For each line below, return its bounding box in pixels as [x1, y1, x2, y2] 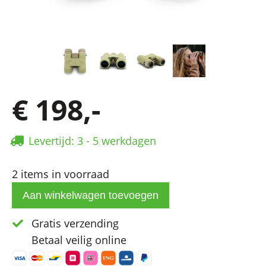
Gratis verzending [28, 216, 119, 231]
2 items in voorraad [12, 167, 109, 182]
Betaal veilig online [28, 233, 126, 248]
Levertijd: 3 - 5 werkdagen [28, 134, 156, 148]
